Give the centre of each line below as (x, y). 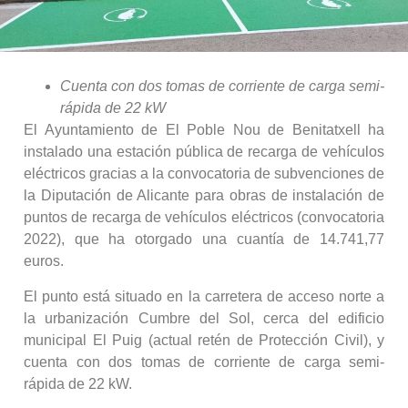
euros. (44, 261)
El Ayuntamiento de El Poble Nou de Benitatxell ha (204, 130)
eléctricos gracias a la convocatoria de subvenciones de (204, 174)
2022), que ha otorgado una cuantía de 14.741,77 (204, 240)
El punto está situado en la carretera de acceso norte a (204, 296)
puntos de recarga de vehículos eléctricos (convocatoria (204, 218)
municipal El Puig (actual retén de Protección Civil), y (204, 340)
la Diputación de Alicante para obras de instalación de (204, 196)
